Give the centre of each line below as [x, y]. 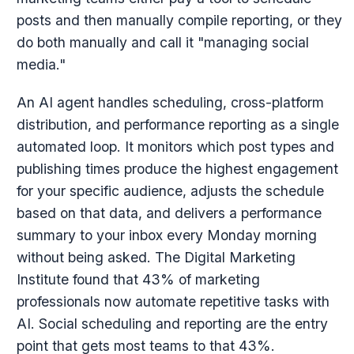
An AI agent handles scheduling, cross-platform [170, 102]
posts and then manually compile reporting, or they [179, 20]
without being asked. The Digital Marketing [156, 257]
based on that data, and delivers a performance [169, 213]
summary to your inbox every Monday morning [166, 235]
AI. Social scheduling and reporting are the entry [172, 324]
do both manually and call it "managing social [162, 42]
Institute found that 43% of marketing [138, 279]
